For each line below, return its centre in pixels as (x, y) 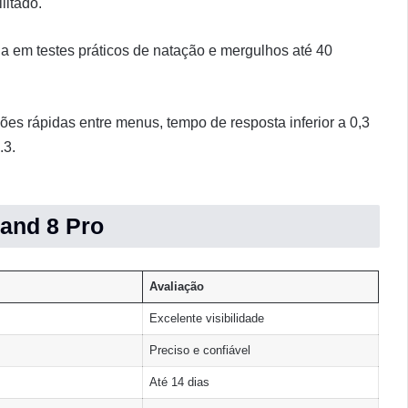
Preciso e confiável (199, 351)
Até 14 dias (179, 382)
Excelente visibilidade (206, 319)
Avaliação (176, 287)
